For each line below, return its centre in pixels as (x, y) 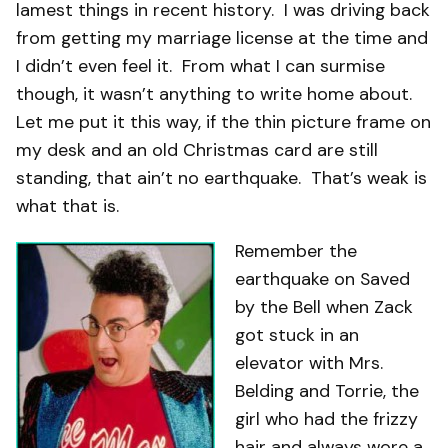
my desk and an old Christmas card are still (197, 149)
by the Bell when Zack (324, 307)
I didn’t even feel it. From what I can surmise (200, 65)
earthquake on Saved (322, 279)
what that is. (67, 205)
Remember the (296, 251)
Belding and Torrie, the (327, 391)
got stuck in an (297, 335)
